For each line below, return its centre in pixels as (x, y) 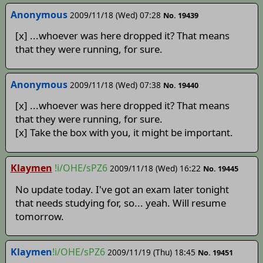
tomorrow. (39, 216)
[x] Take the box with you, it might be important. (124, 133)
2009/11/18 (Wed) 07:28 (115, 15)
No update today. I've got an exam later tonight (122, 189)
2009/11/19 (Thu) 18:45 (151, 252)
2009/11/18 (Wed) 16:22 (155, 168)
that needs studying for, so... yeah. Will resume (120, 203)
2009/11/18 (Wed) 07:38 (115, 85)
